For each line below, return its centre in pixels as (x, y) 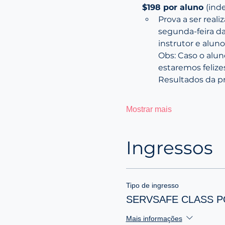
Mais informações (154, 219)
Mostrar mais (149, 109)
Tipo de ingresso (152, 186)
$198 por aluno (174, 8)
